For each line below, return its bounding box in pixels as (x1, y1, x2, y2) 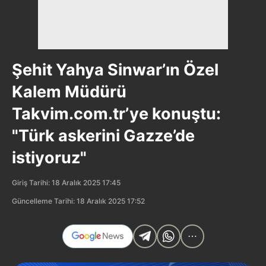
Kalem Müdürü (12, 81, 126, 102)
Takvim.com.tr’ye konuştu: (12, 103, 221, 123)
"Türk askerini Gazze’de (12, 125, 195, 145)
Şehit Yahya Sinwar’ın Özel (12, 59, 218, 80)
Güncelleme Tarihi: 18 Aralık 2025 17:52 (12, 196, 145, 205)
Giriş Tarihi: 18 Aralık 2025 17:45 (12, 178, 121, 187)
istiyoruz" (12, 147, 87, 167)
